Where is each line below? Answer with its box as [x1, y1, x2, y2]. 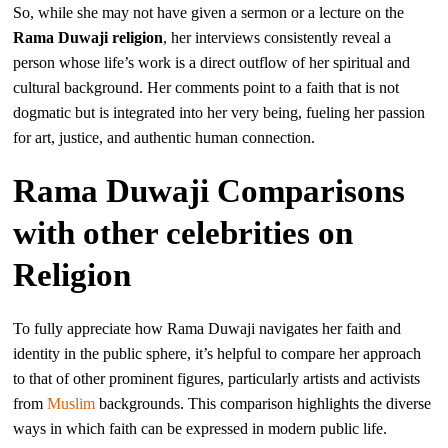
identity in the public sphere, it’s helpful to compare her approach [13, 344, 422, 362]
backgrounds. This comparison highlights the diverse [95, 394, 432, 412]
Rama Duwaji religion [13, 28, 164, 46]
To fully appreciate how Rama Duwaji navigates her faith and [13, 319, 402, 337]
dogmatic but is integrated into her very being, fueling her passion [13, 103, 426, 121]
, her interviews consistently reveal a [163, 28, 392, 46]
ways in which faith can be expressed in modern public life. [13, 419, 388, 437]
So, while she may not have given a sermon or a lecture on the [13, 3, 405, 21]
